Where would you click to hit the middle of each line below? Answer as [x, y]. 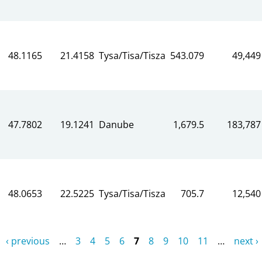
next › [246, 241]
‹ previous [27, 241]
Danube [116, 124]
